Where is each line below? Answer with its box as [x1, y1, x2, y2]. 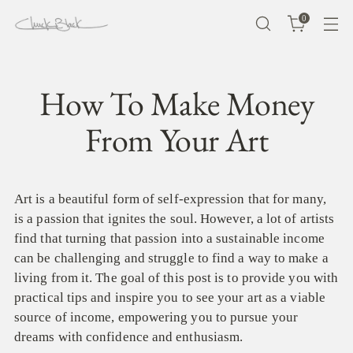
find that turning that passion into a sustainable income [14, 231, 325, 246]
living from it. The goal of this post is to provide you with [14, 270, 339, 285]
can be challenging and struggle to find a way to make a [14, 251, 329, 266]
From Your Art [84, 118, 269, 161]
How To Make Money [39, 82, 314, 124]
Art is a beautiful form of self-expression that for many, [14, 191, 326, 206]
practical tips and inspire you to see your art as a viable [14, 290, 325, 305]
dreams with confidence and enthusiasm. [14, 329, 243, 344]
